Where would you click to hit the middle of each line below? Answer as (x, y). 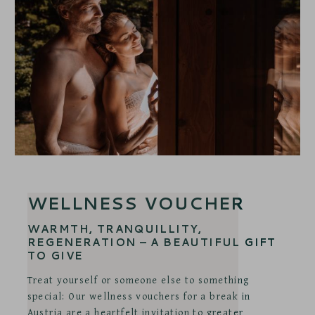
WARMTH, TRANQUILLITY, (115, 229)
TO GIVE (55, 255)
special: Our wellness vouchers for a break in (139, 296)
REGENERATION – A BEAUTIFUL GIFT (152, 242)
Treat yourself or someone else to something (138, 279)
